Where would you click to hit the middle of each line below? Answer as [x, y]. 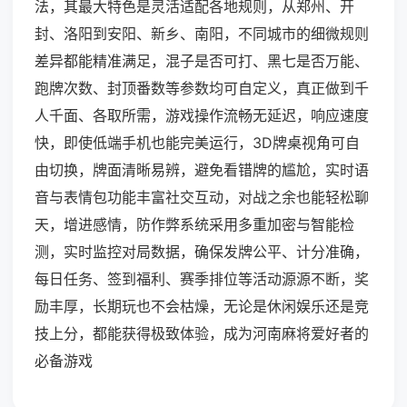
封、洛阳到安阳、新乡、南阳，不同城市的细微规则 [202, 34]
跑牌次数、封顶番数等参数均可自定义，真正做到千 [202, 89]
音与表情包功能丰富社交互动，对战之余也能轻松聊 [202, 198]
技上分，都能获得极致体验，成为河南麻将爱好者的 [202, 334]
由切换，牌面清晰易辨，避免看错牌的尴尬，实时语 [202, 170]
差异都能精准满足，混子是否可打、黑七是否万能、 [202, 61]
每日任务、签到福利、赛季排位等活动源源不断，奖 [202, 279]
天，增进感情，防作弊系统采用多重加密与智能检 [194, 225]
